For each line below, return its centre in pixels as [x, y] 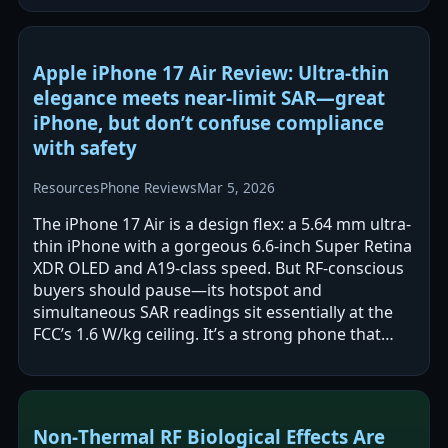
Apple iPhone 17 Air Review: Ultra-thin [211, 72]
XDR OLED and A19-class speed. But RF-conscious [218, 268]
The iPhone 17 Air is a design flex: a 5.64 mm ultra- [222, 224]
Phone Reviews [148, 188]
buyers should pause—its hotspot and [177, 290]
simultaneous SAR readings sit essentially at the [213, 312]
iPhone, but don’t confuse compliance [208, 122]
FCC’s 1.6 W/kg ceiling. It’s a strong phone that [207, 334]
